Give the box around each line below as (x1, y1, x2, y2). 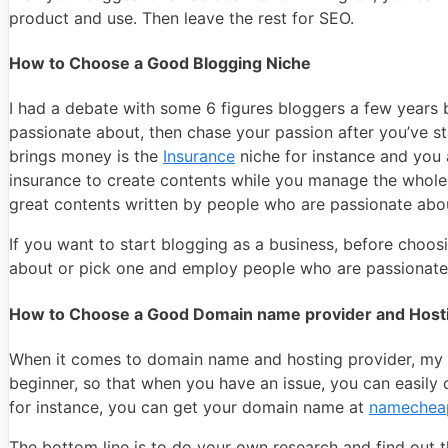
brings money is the (9, 146, 163, 167)
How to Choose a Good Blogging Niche (9, 53, 311, 74)
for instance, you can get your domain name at (9, 396, 369, 417)
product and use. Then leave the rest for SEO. (9, 7, 354, 28)
